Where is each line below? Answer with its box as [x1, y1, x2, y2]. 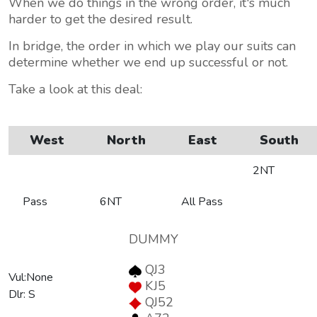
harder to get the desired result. [8, 11, 196, 28]
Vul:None [8, 270, 53, 285]
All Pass [181, 194, 223, 209]
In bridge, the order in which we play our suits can [8, 38, 296, 54]
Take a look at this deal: [8, 81, 146, 98]
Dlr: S [8, 287, 35, 302]
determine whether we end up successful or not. [8, 54, 295, 71]
